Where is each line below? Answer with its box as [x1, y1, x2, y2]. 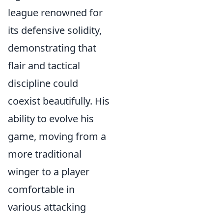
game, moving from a [8, 130, 106, 143]
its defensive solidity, [8, 24, 102, 37]
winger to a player [8, 165, 89, 178]
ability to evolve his [8, 112, 94, 125]
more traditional [8, 147, 82, 161]
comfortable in [8, 183, 75, 196]
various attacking [8, 200, 86, 214]
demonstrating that [8, 41, 96, 55]
